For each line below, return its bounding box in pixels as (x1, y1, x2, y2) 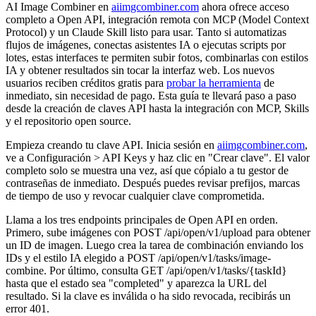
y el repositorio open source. (6, 114, 131, 127)
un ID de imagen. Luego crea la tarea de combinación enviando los (6, 238, 303, 251)
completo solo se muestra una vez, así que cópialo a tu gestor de (6, 164, 288, 176)
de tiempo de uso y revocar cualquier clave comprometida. (6, 189, 265, 202)
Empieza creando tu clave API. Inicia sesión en (6, 138, 217, 151)
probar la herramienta (166, 76, 261, 89)
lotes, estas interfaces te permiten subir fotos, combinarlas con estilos (6, 51, 308, 63)
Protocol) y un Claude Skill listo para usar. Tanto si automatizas (6, 25, 286, 38)
